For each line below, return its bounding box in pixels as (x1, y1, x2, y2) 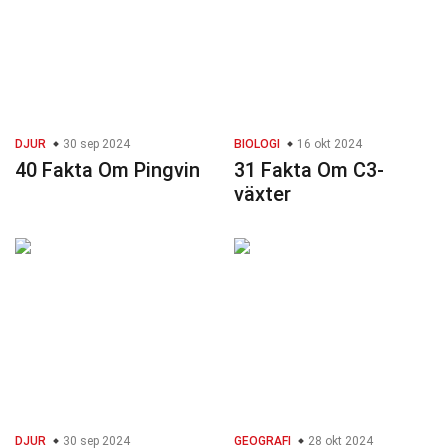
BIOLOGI (234, 137, 280, 152)
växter (234, 182, 291, 207)
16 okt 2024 (294, 137, 362, 152)
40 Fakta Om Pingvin (15, 158, 200, 183)
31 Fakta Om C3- (234, 158, 384, 183)
